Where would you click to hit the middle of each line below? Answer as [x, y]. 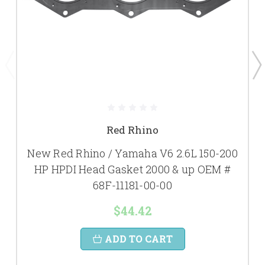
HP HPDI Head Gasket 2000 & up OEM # [132, 169]
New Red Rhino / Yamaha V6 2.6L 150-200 [132, 153]
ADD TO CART [138, 238]
